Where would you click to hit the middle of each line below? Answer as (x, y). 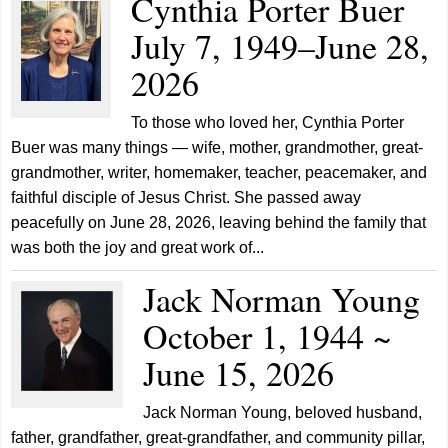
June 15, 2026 (239, 373)
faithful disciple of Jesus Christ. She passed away (186, 197)
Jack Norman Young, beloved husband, (283, 412)
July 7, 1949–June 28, (280, 46)
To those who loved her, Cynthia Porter (268, 122)
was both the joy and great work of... (138, 247)
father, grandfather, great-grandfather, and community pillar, (218, 437)
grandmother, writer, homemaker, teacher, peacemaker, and (219, 172)
